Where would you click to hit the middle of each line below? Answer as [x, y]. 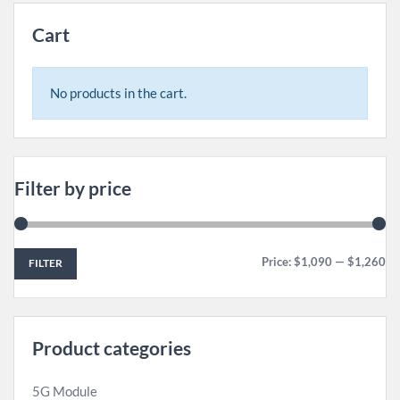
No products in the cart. [118, 93]
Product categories [112, 347]
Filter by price [73, 188]
